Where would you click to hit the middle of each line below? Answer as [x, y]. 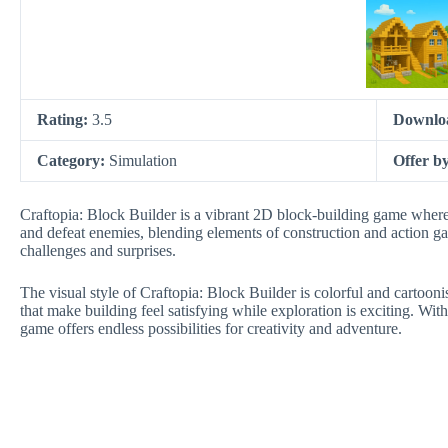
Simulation [143, 160]
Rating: [64, 119]
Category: [73, 160]
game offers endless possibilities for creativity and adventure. [211, 328]
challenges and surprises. [98, 250]
